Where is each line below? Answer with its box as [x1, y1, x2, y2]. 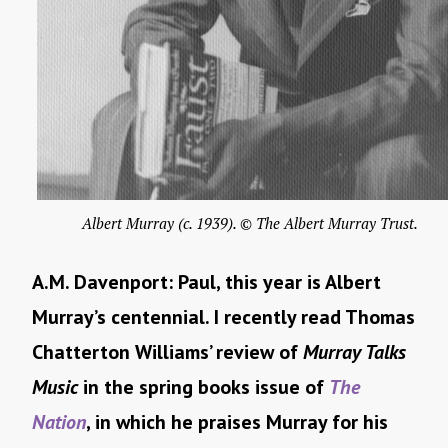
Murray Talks [303, 339, 406, 366]
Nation [32, 409, 86, 436]
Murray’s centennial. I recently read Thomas [32, 304, 415, 331]
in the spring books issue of [78, 374, 329, 401]
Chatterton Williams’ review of [32, 339, 303, 366]
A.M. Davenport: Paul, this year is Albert [32, 269, 381, 296]
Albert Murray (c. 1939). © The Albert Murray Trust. [82, 213, 418, 234]
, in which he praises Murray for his [86, 409, 388, 436]
